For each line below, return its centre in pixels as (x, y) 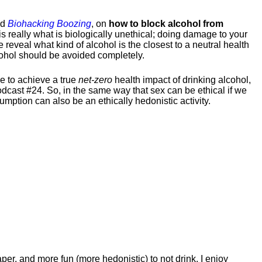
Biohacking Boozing (49, 24)
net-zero (95, 80)
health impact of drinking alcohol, (182, 80)
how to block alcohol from (166, 24)
